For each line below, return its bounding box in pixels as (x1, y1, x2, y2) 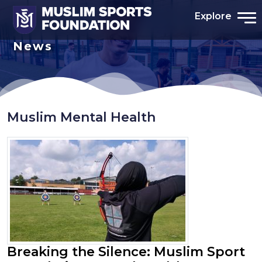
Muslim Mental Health (7, 109, 156, 125)
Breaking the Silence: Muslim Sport (7, 243, 245, 260)
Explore (194, 11, 232, 22)
